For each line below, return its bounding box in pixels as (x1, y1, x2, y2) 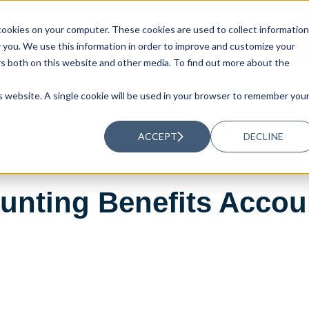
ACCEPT (137, 130, 177, 142)
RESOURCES (70, 27, 168, 50)
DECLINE (243, 130, 284, 142)
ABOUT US (188, 27, 269, 50)
